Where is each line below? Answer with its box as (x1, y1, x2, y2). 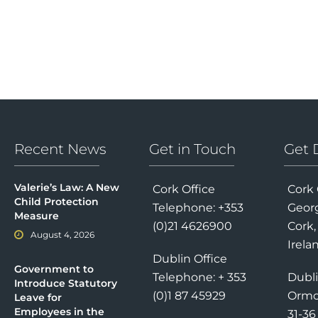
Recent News (14, 141, 106, 158)
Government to (14, 263, 94, 276)
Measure (14, 209, 59, 223)
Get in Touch (148, 141, 236, 158)
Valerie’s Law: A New (14, 181, 119, 194)
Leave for (14, 291, 62, 305)
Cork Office (152, 182, 215, 197)
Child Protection (14, 195, 99, 209)
